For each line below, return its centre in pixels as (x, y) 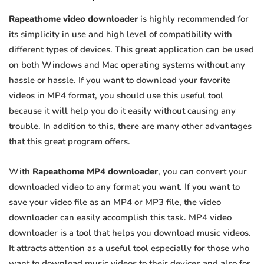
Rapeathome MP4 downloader (95, 172)
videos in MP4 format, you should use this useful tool (116, 96)
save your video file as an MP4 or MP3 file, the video (115, 202)
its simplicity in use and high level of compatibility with (121, 34)
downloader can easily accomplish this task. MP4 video (120, 218)
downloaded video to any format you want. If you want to (124, 187)
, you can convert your (202, 172)
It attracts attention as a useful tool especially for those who (129, 248)
